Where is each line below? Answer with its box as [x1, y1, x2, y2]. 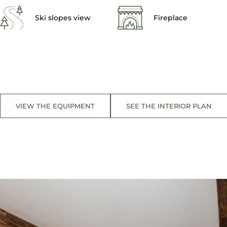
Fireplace [154, 13, 187, 22]
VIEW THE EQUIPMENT [15, 101, 95, 110]
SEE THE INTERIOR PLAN [126, 101, 212, 110]
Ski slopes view [35, 13, 91, 22]
